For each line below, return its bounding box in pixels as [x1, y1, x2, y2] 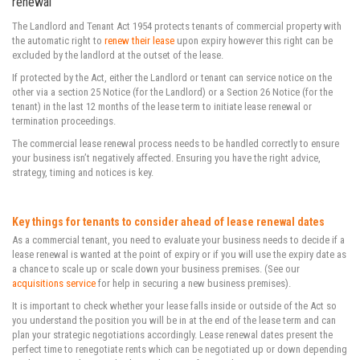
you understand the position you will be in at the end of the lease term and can [12, 313, 336, 326]
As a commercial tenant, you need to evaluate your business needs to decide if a [12, 233, 345, 246]
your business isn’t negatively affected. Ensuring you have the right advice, [12, 151, 321, 164]
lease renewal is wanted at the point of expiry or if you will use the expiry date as [12, 247, 346, 260]
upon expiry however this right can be [174, 34, 333, 47]
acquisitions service [12, 276, 96, 289]
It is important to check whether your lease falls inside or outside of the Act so [12, 299, 337, 312]
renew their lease [104, 34, 174, 47]
